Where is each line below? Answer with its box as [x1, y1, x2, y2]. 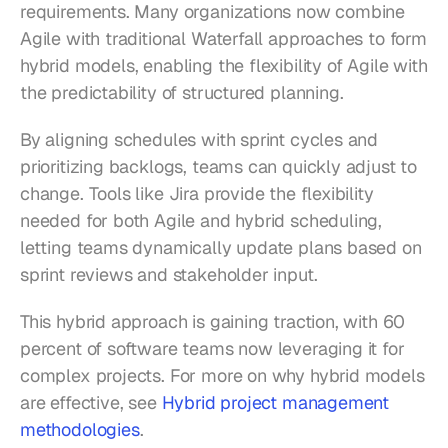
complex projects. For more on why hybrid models [20, 364, 425, 388]
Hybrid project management [161, 391, 390, 415]
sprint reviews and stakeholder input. [20, 263, 318, 287]
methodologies [20, 418, 140, 442]
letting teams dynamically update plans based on [20, 236, 422, 260]
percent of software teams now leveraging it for [20, 337, 405, 361]
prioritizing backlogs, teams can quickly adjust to [20, 155, 418, 179]
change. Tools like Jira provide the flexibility [20, 182, 374, 206]
